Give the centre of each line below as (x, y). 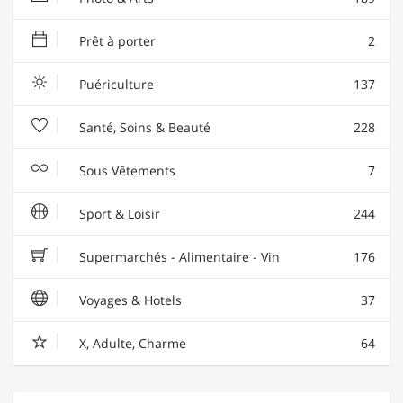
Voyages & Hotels (129, 300)
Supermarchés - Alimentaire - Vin (178, 256)
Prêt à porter (116, 40)
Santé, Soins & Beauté (143, 127)
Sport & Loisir (118, 213)
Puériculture (115, 84)
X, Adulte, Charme (131, 343)
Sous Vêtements (125, 170)
